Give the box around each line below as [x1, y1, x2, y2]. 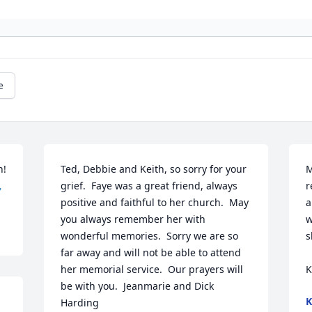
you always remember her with [61, 212, 206, 226]
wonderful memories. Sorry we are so [61, 229, 239, 243]
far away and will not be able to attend [61, 246, 242, 260]
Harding [61, 296, 100, 310]
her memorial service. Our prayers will [61, 263, 244, 276]
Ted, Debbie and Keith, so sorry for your [61, 162, 247, 176]
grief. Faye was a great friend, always [61, 179, 238, 193]
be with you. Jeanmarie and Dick [61, 279, 214, 293]
